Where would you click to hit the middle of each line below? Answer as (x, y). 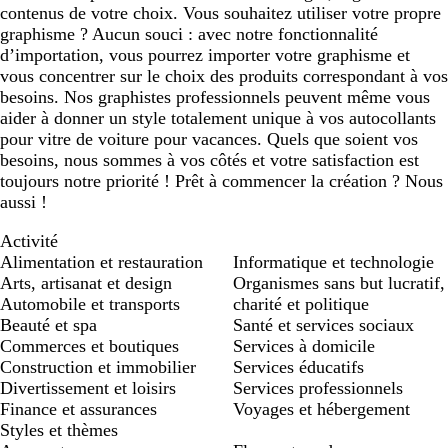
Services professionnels (318, 387)
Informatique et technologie (333, 261)
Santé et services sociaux (323, 324)
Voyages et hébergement (321, 408)
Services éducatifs (298, 366)
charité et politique (301, 303)
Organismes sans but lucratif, (339, 282)
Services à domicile (304, 345)
